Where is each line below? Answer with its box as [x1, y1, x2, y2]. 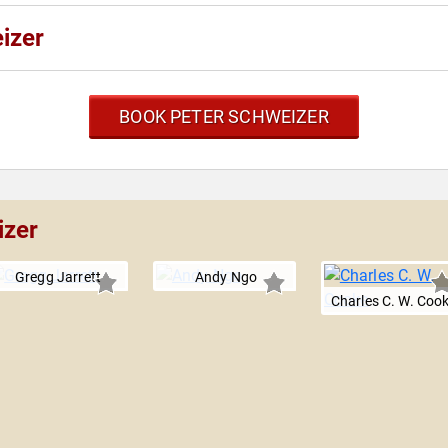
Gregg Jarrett [15, 269, 102, 286]
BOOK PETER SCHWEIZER [119, 106, 329, 128]
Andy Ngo [194, 269, 258, 286]
